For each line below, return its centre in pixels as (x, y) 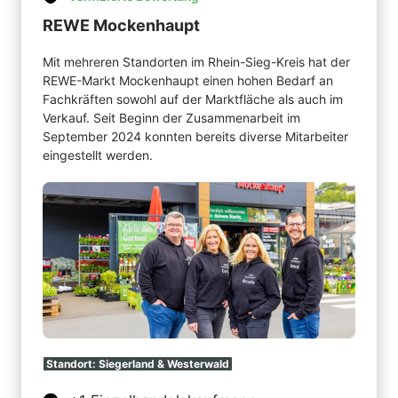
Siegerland (128, 363)
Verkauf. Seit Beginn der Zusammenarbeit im (171, 117)
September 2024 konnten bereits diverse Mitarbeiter (195, 136)
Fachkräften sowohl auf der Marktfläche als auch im (193, 99)
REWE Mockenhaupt (121, 25)
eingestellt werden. (98, 155)
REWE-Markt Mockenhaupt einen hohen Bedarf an (188, 80)
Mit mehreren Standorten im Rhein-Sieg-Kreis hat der (196, 61)
